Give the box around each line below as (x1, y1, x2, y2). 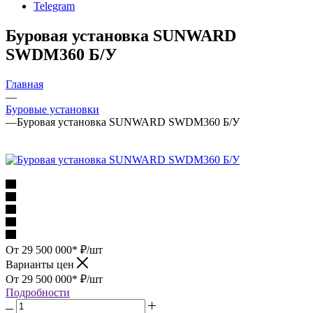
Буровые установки (6, 103, 99, 115)
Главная (6, 78, 43, 90)
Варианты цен (6, 258, 77, 270)
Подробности (6, 286, 70, 298)
